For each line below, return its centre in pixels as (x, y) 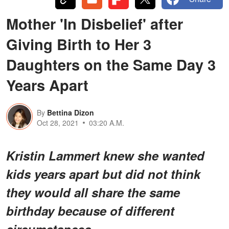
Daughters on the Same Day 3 (111, 64)
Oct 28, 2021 (58, 122)
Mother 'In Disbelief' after (95, 23)
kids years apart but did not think (103, 174)
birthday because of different (90, 210)
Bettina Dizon (71, 112)
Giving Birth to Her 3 (79, 44)
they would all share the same (93, 192)
